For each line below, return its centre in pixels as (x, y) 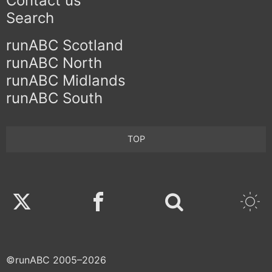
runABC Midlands (66, 80)
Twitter (64, 203)
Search (30, 18)
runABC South (54, 98)
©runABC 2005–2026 (56, 260)
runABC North (54, 63)
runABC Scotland (65, 45)
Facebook (153, 203)
